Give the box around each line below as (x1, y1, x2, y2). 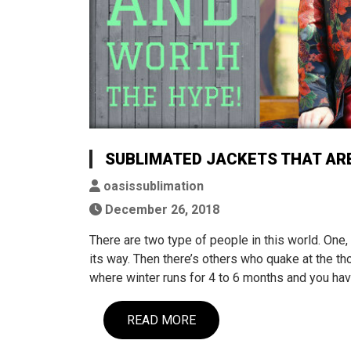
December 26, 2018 (102, 202, 219, 218)
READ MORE (127, 313, 196, 328)
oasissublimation (100, 179, 204, 194)
